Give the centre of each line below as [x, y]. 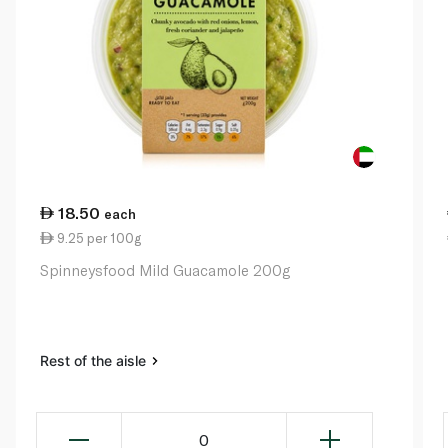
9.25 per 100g [97, 238]
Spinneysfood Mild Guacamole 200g [165, 270]
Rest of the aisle [95, 361]
